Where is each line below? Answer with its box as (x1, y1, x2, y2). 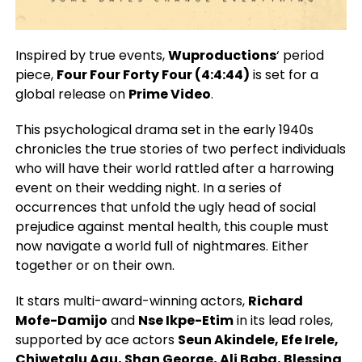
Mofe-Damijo (15, 310, 107, 330)
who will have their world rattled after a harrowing (15, 158, 334, 178)
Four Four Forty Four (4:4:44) (56, 65, 250, 84)
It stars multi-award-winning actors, (15, 291, 248, 310)
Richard (247, 291, 303, 310)
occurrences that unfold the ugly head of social (15, 197, 316, 217)
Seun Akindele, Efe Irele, (177, 330, 339, 349)
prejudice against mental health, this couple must (15, 217, 329, 236)
